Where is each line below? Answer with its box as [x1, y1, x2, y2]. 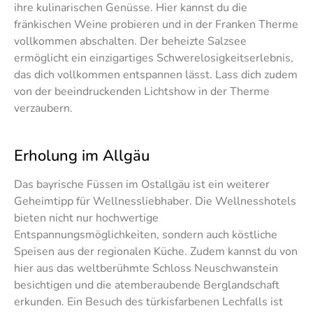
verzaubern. [14, 101, 73, 117]
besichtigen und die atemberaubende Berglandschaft [14, 277, 279, 293]
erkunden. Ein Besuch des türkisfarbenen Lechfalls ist [14, 293, 283, 310]
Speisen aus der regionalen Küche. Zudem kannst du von [14, 243, 298, 259]
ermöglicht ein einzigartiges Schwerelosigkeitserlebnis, [14, 50, 293, 66]
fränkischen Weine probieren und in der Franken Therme [14, 17, 298, 33]
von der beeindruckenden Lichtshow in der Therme [14, 84, 270, 100]
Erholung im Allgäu [14, 145, 150, 166]
